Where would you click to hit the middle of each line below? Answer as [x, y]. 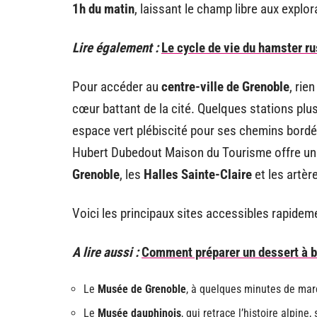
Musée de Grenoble [142, 289]
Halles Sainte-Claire [198, 174]
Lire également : [115, 47]
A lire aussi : [105, 252]
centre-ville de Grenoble [225, 86]
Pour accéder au [117, 86]
